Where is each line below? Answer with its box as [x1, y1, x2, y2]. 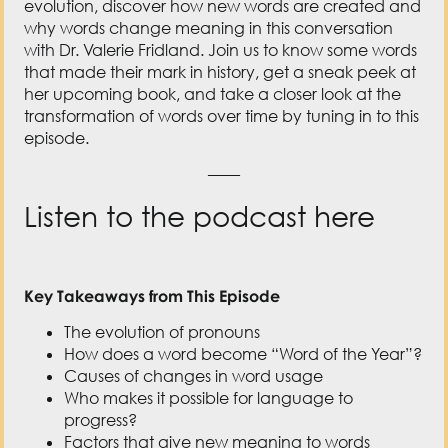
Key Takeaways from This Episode [24, 213, 281, 233]
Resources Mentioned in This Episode [24, 417, 306, 438]
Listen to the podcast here [24, 125, 376, 160]
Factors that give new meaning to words [64, 359, 371, 380]
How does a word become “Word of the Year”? [64, 271, 423, 292]
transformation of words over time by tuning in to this [24, 32, 420, 53]
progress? [64, 337, 138, 358]
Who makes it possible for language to [64, 315, 354, 336]
